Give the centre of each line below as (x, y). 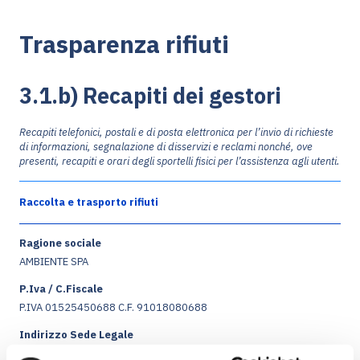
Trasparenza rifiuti (124, 44)
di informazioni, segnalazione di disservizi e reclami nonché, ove (166, 147)
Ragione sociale (60, 243)
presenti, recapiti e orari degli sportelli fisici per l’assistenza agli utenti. (180, 162)
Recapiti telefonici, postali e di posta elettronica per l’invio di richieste (176, 133)
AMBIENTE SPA (54, 262)
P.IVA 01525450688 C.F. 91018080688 (113, 308)
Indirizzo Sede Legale (76, 335)
